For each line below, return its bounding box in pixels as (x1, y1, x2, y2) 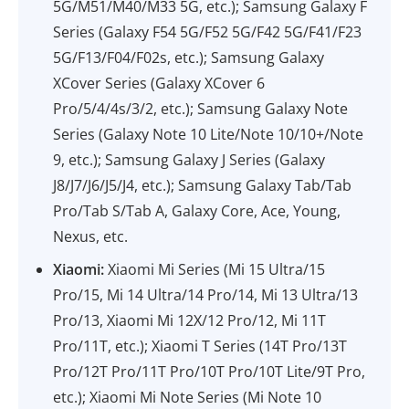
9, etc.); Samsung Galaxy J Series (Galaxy (53, 150, 326, 170)
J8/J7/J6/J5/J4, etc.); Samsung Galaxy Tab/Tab (53, 175, 352, 195)
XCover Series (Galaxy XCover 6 (53, 73, 266, 93)
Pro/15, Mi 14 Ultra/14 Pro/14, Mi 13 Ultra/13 (53, 285, 359, 305)
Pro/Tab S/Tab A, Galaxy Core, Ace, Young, (53, 201, 341, 221)
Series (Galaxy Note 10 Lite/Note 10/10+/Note (53, 124, 364, 144)
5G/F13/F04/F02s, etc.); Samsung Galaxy (53, 47, 325, 68)
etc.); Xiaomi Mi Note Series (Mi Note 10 (53, 387, 322, 407)
